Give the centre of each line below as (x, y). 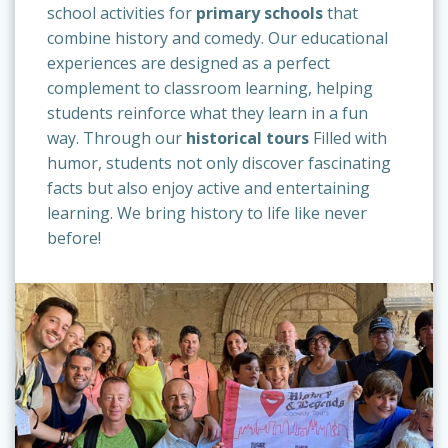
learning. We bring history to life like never (207, 213)
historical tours (247, 138)
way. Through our (116, 138)
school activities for (121, 13)
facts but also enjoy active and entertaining (208, 188)
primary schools (259, 13)
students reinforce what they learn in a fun (207, 113)
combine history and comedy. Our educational (217, 38)
